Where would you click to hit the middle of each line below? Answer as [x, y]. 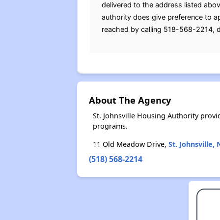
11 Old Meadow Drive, [130, 144]
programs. [110, 126]
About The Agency [130, 100]
